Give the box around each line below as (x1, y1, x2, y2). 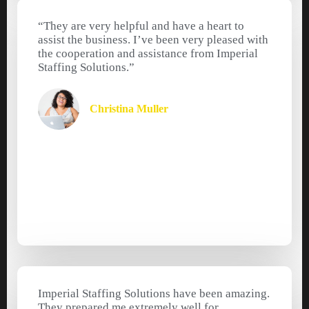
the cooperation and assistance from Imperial (38, 47, 258, 61)
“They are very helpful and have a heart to (38, 19, 244, 33)
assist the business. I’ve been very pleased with (38, 33, 268, 47)
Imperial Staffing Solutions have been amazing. (38, 287, 270, 301)
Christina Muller (90, 103, 168, 115)
